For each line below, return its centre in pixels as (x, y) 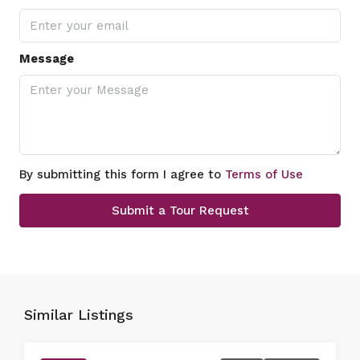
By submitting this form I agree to (122, 175)
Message (47, 59)
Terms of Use (264, 175)
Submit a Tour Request (180, 211)
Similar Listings (79, 315)
